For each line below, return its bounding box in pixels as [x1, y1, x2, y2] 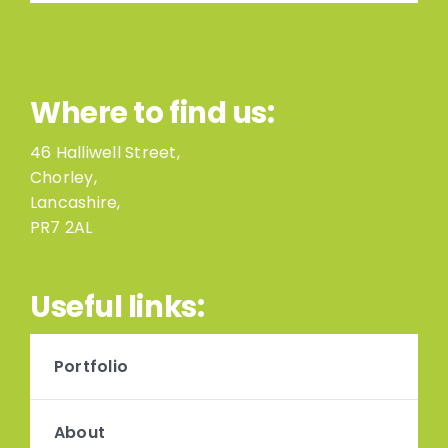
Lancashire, [29, 190, 121, 214]
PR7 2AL [29, 215, 93, 239]
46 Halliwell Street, [29, 140, 180, 164]
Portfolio [53, 355, 129, 379]
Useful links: [29, 286, 205, 328]
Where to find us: [29, 91, 275, 133]
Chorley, [29, 165, 97, 189]
